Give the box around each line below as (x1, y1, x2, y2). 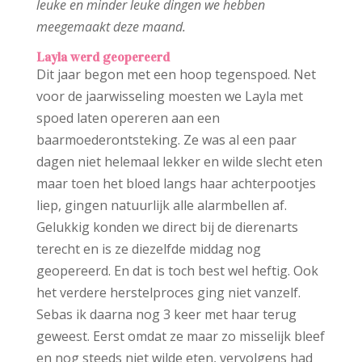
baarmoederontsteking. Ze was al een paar (36, 131, 297, 149)
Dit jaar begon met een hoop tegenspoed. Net (36, 65, 316, 84)
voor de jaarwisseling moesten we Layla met (36, 87, 303, 106)
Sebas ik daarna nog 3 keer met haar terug (36, 305, 297, 324)
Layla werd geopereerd (36, 49, 170, 65)
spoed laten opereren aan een (36, 109, 220, 128)
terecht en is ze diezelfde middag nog (36, 240, 261, 259)
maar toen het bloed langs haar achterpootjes (36, 175, 316, 193)
